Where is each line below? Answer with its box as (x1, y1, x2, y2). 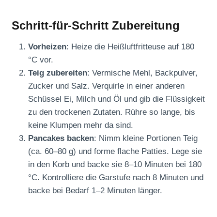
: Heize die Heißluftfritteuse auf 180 (66, 42, 194, 52)
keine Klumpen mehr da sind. (28, 121, 133, 130)
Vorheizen (28, 42, 66, 52)
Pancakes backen (28, 134, 94, 143)
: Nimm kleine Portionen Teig (94, 134, 198, 143)
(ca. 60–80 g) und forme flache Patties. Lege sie (28, 147, 202, 156)
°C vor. (28, 55, 53, 65)
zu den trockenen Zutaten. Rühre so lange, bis (28, 108, 195, 117)
